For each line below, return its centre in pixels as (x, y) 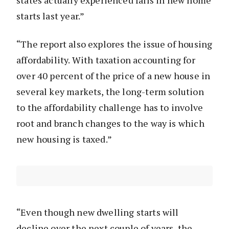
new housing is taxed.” (64, 139)
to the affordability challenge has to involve (110, 108)
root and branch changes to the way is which (110, 123)
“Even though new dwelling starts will (98, 212)
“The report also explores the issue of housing (114, 44)
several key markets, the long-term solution (110, 92)
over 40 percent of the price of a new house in (113, 76)
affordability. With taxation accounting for (106, 60)
